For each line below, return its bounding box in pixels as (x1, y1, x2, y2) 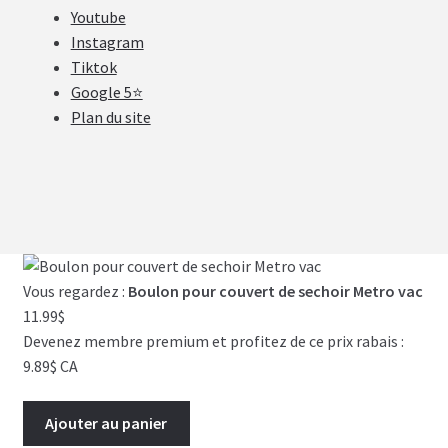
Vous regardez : (22, 280, 128, 301)
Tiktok (70, 56, 117, 77)
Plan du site (70, 106, 151, 127)
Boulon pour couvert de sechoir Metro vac (127, 280, 423, 301)
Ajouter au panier (45, 413, 168, 434)
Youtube (70, 6, 126, 27)
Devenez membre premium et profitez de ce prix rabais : (22, 330, 404, 351)
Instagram (70, 31, 144, 52)
